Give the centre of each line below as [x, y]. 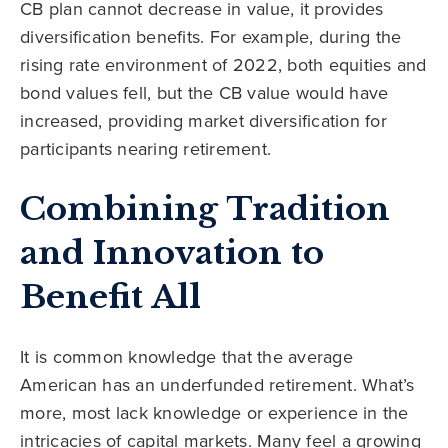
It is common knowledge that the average [186, 356]
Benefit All [110, 296]
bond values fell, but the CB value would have [204, 92]
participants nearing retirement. [145, 148]
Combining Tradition [205, 208]
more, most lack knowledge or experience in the [214, 412]
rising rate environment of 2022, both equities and [223, 64]
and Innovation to [172, 252]
